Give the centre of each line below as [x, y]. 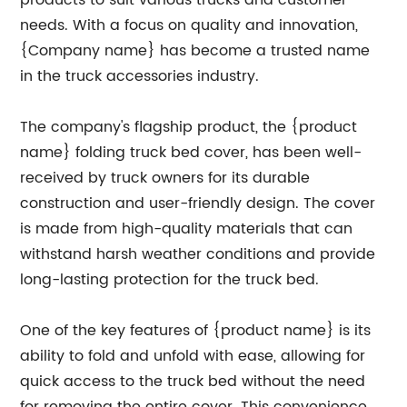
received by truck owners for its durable [165, 178]
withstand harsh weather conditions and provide [198, 254]
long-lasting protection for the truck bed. [170, 280]
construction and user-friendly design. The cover [198, 203]
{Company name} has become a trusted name [195, 51]
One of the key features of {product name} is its [196, 331]
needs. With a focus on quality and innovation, [189, 25]
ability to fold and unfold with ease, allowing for [193, 356]
